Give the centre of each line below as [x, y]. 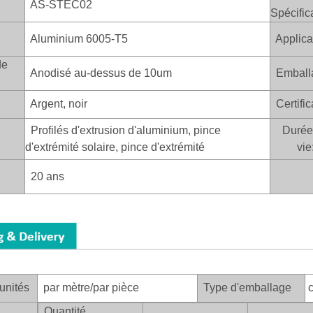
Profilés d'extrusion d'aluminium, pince [123, 130]
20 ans [45, 176]
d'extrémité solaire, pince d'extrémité [115, 147]
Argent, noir [56, 103]
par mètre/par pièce [88, 288]
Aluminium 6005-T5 [77, 38]
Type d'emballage [247, 288]
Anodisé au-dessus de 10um [99, 73]
